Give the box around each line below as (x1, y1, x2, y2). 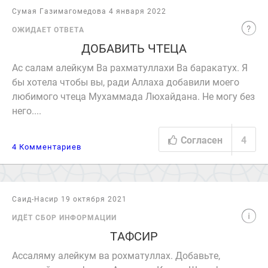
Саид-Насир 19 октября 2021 (12, 194, 127, 203)
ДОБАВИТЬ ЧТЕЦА (81, 40, 187, 56)
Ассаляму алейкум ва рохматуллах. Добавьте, (12, 249, 220, 261)
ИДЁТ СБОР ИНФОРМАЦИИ (12, 212, 117, 222)
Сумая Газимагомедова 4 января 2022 (12, 6, 166, 16)
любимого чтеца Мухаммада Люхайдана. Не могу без (12, 90, 255, 102)
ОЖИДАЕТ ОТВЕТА (12, 25, 84, 34)
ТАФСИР (110, 228, 158, 243)
